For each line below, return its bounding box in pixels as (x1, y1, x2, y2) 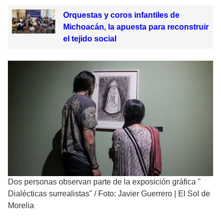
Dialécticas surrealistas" (8, 189, 92, 198)
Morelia (8, 201, 34, 210)
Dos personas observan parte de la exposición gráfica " (8, 178, 201, 186)
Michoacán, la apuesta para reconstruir (63, 23, 209, 32)
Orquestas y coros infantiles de (63, 11, 180, 20)
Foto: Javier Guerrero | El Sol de (98, 189, 210, 198)
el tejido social (63, 35, 116, 43)
